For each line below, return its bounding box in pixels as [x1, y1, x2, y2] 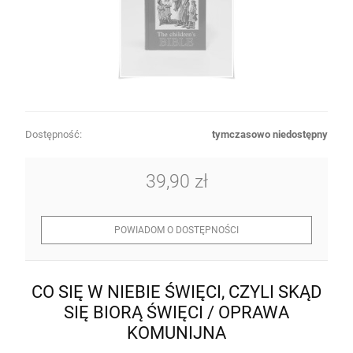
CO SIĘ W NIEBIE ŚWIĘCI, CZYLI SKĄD [32, 281, 321, 302]
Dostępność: [25, 128, 82, 141]
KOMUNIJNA [127, 321, 226, 343]
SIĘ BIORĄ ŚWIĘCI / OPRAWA [64, 301, 289, 322]
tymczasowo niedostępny [212, 128, 328, 141]
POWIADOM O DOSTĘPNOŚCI [114, 225, 239, 236]
